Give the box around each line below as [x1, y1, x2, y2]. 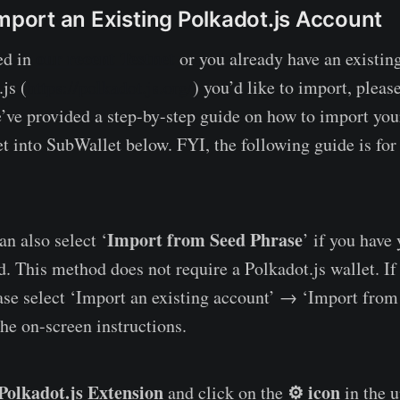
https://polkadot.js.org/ [27, 74, 193, 99]
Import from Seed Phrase [107, 226, 303, 253]
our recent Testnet [36, 45, 175, 71]
